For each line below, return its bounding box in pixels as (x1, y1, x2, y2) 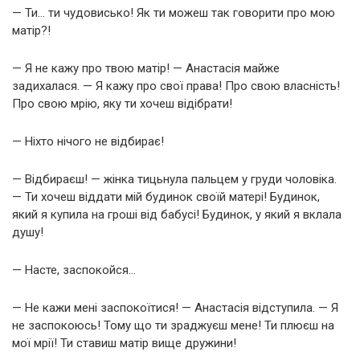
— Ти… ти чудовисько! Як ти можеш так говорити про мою (12, 6, 335, 21)
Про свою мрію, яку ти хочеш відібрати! (12, 96, 232, 112)
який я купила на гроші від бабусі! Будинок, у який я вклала (12, 207, 342, 223)
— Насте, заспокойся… (12, 263, 136, 278)
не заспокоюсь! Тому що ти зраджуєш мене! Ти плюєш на (12, 318, 334, 333)
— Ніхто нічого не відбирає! (12, 134, 164, 149)
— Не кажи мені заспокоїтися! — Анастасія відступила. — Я (12, 301, 338, 316)
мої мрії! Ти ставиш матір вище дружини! (12, 336, 236, 351)
